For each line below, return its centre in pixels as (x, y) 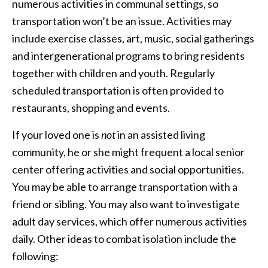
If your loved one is (57, 134)
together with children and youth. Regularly (113, 73)
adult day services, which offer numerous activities (130, 221)
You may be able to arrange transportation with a (125, 186)
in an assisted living (160, 134)
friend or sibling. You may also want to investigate (126, 204)
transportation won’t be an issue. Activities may (122, 21)
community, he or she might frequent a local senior (128, 152)
